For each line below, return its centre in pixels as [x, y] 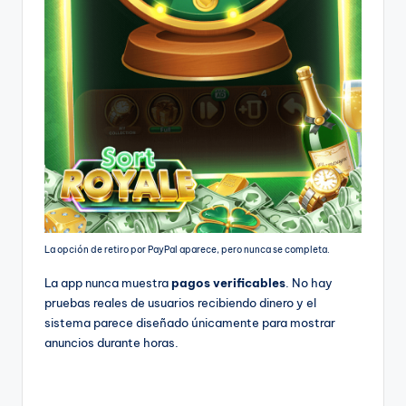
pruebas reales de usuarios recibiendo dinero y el [180, 302]
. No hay [309, 282]
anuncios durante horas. [111, 342]
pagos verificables [228, 282]
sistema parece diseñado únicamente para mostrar [190, 322]
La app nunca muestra [108, 282]
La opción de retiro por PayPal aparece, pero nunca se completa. [187, 249]
